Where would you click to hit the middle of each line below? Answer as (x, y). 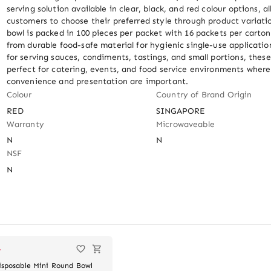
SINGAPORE (181, 111)
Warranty (25, 124)
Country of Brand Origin (204, 94)
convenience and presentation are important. (97, 81)
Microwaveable (185, 124)
